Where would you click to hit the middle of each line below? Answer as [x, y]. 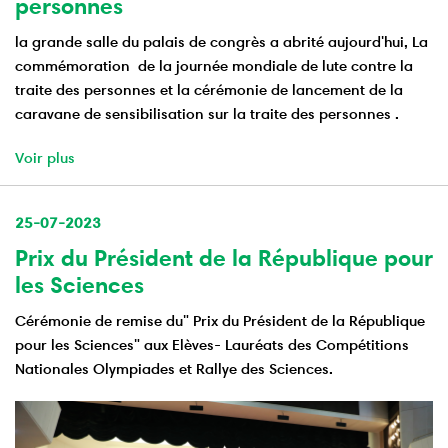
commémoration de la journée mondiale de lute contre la [214, 65]
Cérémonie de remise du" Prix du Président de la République [220, 320]
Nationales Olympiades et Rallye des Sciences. [174, 368]
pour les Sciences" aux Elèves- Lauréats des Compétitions [212, 344]
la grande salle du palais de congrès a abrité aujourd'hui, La [221, 41]
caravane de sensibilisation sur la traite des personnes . [207, 113]
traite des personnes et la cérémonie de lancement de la [209, 89]
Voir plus [45, 157]
